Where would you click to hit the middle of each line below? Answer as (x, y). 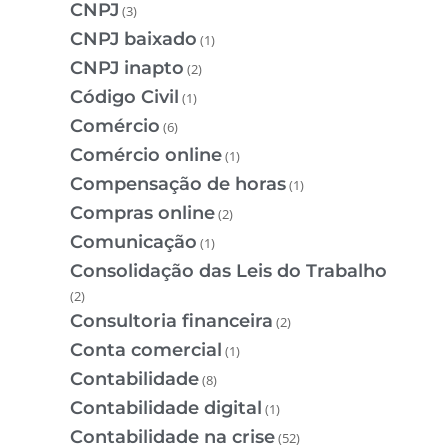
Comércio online (146, 155)
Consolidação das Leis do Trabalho (231, 271)
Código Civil (124, 97)
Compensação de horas (178, 184)
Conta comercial (146, 350)
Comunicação (133, 242)
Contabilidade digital (166, 408)
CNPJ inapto (127, 68)
